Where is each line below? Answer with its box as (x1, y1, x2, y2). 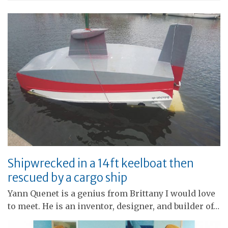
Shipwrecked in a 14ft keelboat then (8, 156, 194, 171)
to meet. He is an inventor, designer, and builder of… (8, 201, 219, 212)
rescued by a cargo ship (8, 170, 127, 185)
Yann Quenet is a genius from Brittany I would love (8, 188, 215, 199)
